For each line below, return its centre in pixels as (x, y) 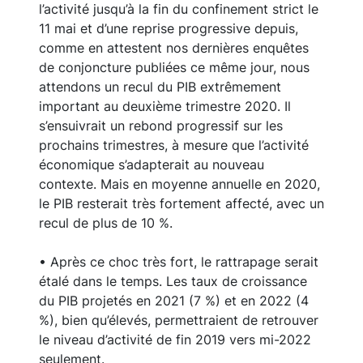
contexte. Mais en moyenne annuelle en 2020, (179, 184)
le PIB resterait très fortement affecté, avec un (181, 204)
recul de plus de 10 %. (106, 223)
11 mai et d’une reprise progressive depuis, (169, 29)
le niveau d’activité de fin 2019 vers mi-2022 (175, 340)
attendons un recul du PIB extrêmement (160, 87)
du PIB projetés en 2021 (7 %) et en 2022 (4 (174, 301)
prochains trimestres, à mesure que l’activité (174, 145)
